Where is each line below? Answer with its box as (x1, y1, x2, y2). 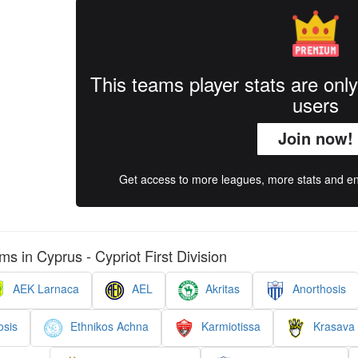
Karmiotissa (198, 318, 261, 335)
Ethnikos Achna (67, 318, 149, 335)
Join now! (277, 126, 353, 149)
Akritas (201, 280, 240, 297)
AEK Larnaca (9, 280, 79, 297)
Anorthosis (288, 280, 346, 297)
